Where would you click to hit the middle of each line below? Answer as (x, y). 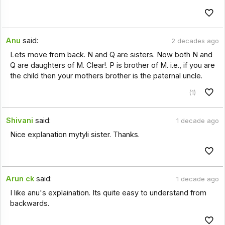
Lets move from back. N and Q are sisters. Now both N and (111, 55)
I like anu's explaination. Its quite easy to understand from (108, 193)
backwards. (29, 204)
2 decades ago (195, 41)
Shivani (20, 120)
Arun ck (20, 179)
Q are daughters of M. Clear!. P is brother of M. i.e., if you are (112, 66)
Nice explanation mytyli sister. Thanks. (75, 134)
